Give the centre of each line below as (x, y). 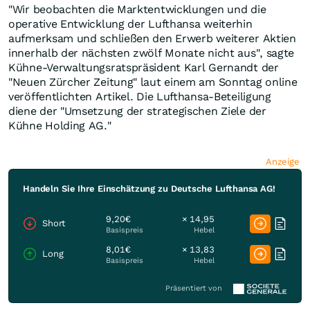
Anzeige (284, 162)
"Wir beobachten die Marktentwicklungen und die (137, 10)
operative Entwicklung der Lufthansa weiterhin (130, 24)
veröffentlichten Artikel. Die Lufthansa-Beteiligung (140, 97)
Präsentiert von (194, 289)
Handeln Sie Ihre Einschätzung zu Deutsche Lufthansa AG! (149, 189)
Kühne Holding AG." (60, 126)
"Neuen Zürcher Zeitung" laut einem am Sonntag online (153, 82)
